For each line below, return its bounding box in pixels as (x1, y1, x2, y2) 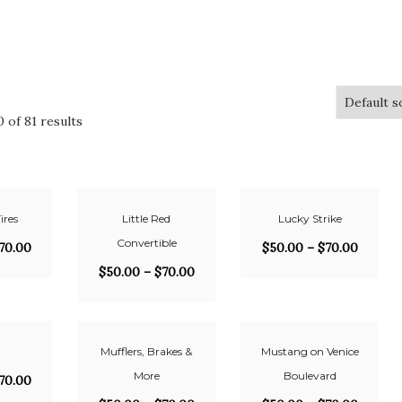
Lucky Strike (277, 212, 342, 225)
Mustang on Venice (260, 345, 359, 358)
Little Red (122, 212, 170, 225)
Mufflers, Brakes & (100, 345, 192, 358)
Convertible (116, 236, 177, 249)
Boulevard (283, 369, 336, 382)
